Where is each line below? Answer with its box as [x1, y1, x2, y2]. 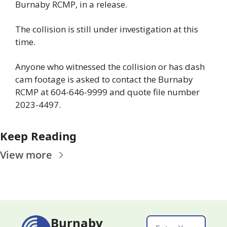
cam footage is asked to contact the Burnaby [15, 73, 193, 85]
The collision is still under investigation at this [15, 23, 198, 35]
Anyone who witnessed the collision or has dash [15, 60, 205, 72]
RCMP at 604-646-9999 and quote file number [15, 86, 200, 98]
